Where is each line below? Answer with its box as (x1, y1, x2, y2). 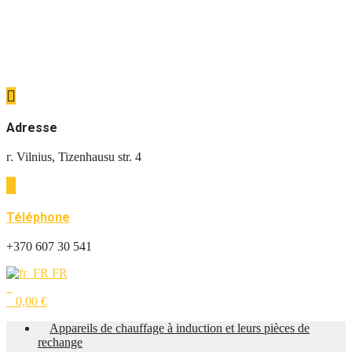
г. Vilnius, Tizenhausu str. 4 (6, 150, 141, 163)
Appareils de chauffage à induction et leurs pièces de (49, 321, 310, 335)
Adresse (6, 120, 57, 135)
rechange (38, 335, 82, 349)
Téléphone (6, 210, 70, 225)
